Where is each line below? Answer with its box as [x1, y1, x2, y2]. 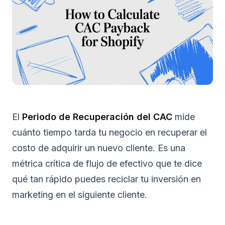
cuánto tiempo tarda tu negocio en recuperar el [12, 127, 207, 138]
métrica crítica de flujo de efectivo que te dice [12, 158, 202, 169]
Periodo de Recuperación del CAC [22, 111, 172, 123]
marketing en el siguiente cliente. [12, 189, 147, 200]
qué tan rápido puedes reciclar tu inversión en [12, 174, 201, 185]
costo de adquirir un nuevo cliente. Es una [12, 143, 185, 154]
